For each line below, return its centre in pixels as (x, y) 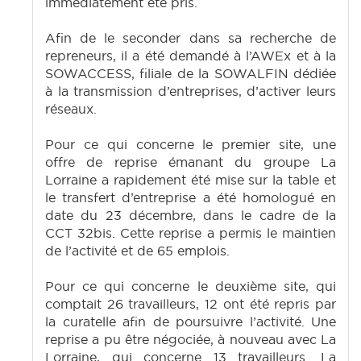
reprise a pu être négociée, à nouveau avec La (191, 340)
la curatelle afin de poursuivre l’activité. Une (191, 322)
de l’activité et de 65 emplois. (137, 251)
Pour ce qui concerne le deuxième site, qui (191, 286)
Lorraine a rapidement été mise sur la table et (191, 180)
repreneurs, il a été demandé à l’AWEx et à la (191, 56)
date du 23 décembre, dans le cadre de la (191, 216)
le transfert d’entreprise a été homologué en (191, 198)
